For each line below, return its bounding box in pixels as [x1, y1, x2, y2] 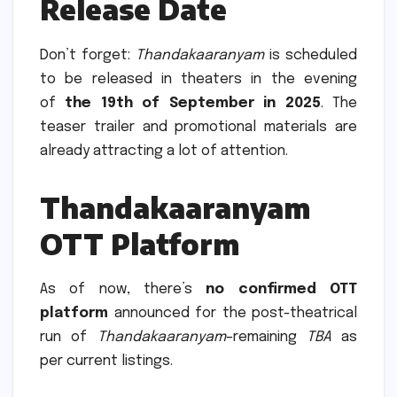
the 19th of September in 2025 [65, 95, 321, 111]
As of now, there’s [40, 282, 206, 298]
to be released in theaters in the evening [40, 71, 357, 87]
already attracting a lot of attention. [40, 143, 288, 159]
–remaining [225, 330, 307, 346]
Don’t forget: [40, 47, 136, 63]
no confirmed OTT [206, 282, 358, 298]
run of [40, 330, 97, 346]
